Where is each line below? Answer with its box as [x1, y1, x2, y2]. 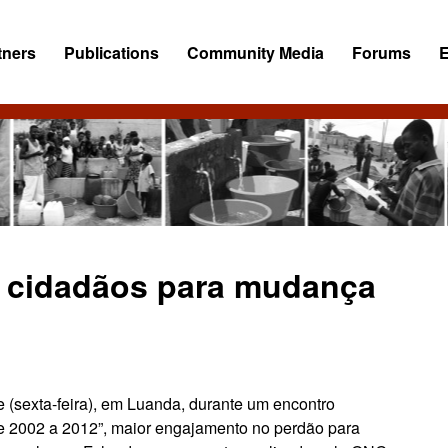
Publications [64, 41, 160, 64]
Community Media [187, 41, 325, 64]
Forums [352, 41, 412, 64]
